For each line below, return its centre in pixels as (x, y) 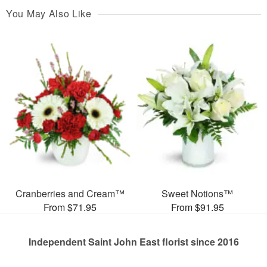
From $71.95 (70, 207)
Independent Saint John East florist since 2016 (133, 241)
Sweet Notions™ (197, 193)
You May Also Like (49, 14)
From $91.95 (197, 207)
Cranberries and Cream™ (70, 193)
